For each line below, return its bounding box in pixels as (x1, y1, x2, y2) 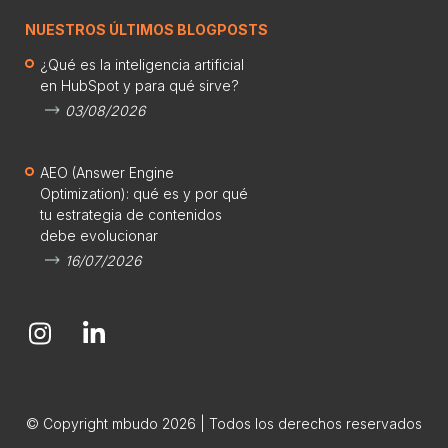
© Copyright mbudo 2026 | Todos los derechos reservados (26, 414, 422, 432)
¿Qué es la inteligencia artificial (40, 55, 244, 73)
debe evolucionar (40, 226, 158, 244)
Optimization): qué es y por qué (40, 184, 248, 202)
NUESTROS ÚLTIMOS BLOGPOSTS (25, 20, 268, 38)
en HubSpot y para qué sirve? (40, 76, 239, 94)
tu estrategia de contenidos (40, 205, 222, 223)
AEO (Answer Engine (40, 163, 174, 181)
